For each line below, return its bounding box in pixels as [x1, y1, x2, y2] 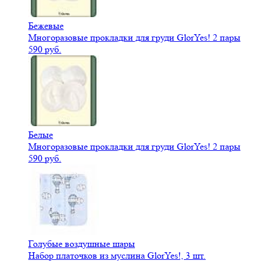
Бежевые [28, 20, 64, 32]
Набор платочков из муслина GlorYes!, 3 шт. [28, 250, 206, 262]
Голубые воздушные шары [28, 238, 135, 250]
